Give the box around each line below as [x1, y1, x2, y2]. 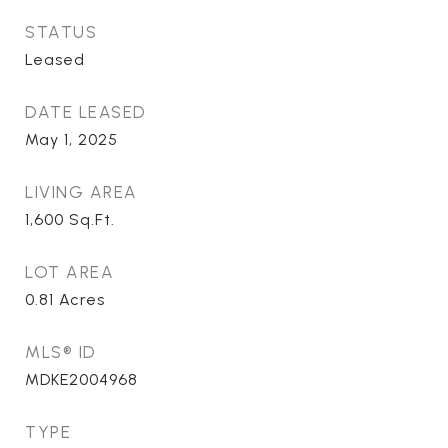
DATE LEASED [25, 102, 147, 122]
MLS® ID [25, 342, 97, 362]
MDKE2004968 [25, 370, 138, 389]
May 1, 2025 [25, 130, 118, 149]
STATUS [25, 22, 97, 42]
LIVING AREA [25, 182, 138, 202]
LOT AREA [25, 262, 114, 282]
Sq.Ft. [69, 210, 115, 229]
